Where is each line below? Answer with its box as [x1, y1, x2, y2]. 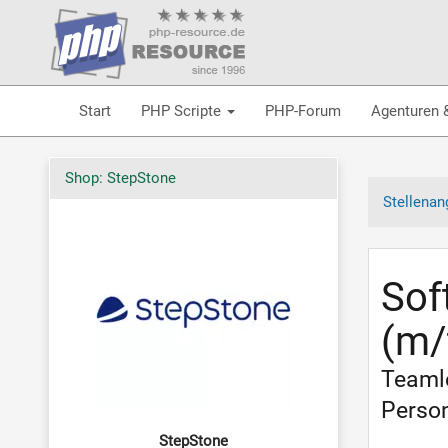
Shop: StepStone [64, 169, 176, 187]
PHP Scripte [140, 101, 225, 120]
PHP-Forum [264, 101, 341, 120]
